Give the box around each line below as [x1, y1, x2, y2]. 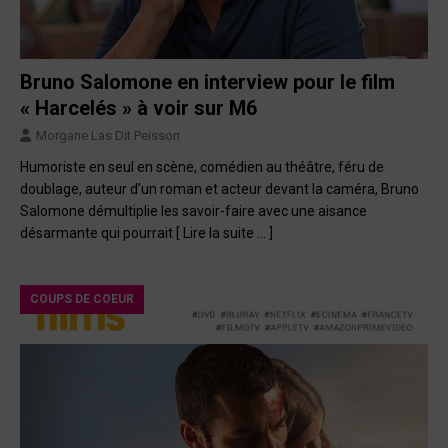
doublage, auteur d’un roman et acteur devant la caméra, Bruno [20, 181, 419, 198]
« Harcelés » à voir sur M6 [20, 96, 257, 121]
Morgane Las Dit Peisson [36, 128, 180, 144]
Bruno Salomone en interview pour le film [20, 70, 395, 95]
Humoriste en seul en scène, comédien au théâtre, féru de [20, 159, 384, 176]
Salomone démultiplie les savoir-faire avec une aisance [20, 203, 367, 220]
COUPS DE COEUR [30, 292, 134, 307]
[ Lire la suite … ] [176, 225, 273, 242]
